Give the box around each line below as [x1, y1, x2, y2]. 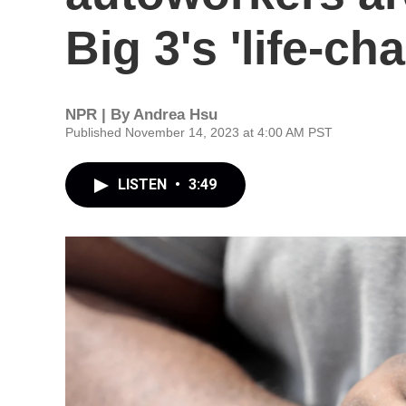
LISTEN [118, 176, 170, 193]
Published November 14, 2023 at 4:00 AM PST [65, 125, 333, 140]
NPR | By [65, 106, 133, 123]
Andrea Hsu [133, 106, 217, 123]
